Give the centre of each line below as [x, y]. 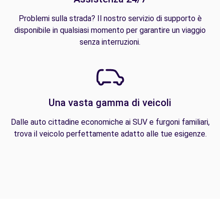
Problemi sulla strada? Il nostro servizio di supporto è [110, 19]
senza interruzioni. [110, 42]
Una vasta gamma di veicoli [110, 103]
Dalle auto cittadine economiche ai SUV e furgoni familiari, [110, 122]
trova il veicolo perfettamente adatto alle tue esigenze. [110, 134]
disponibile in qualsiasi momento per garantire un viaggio [110, 30]
